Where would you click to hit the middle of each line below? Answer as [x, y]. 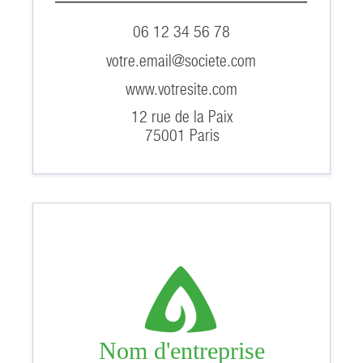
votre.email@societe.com [181, 60]
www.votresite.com [182, 90]
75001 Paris [182, 135]
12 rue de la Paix [183, 116]
